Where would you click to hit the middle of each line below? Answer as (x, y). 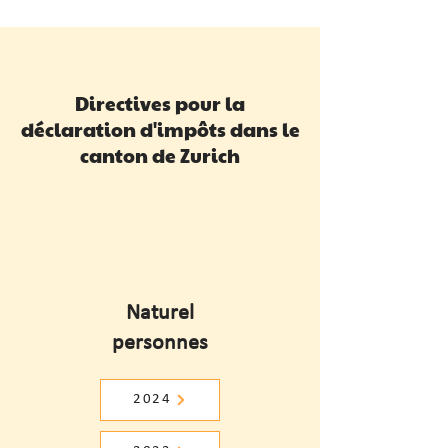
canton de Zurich (160, 155)
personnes (160, 343)
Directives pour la (160, 103)
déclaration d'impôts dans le (160, 129)
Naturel (160, 313)
